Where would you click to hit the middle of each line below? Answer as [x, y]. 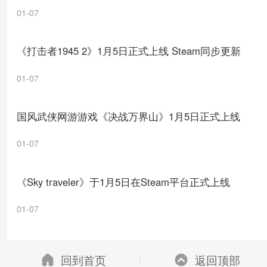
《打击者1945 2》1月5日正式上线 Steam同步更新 [128, 50]
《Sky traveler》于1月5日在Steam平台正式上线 [123, 181]
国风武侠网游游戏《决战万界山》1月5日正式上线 [128, 116]
